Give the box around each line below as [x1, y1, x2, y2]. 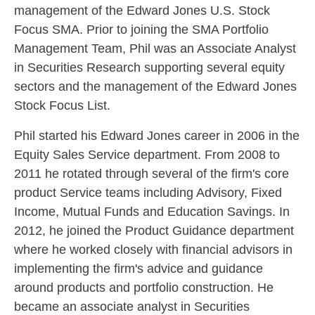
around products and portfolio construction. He [14, 281, 274, 295]
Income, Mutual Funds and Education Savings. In [14, 205, 290, 219]
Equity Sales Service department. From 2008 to [14, 148, 280, 162]
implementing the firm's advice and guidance [14, 262, 263, 276]
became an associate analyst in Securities [14, 300, 250, 314]
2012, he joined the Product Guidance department [14, 224, 294, 238]
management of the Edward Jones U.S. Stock [14, 4, 270, 18]
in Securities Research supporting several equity [14, 60, 285, 75]
